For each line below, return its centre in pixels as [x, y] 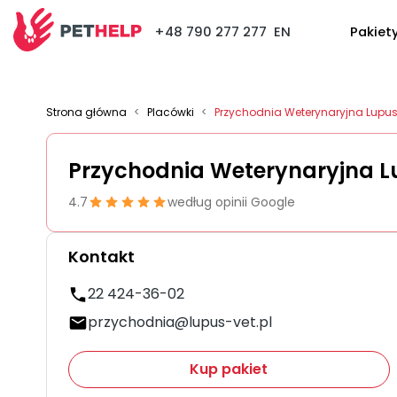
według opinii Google [231, 202]
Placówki [171, 112]
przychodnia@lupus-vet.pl [180, 322]
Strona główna [86, 112]
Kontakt [101, 257]
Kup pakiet [229, 369]
